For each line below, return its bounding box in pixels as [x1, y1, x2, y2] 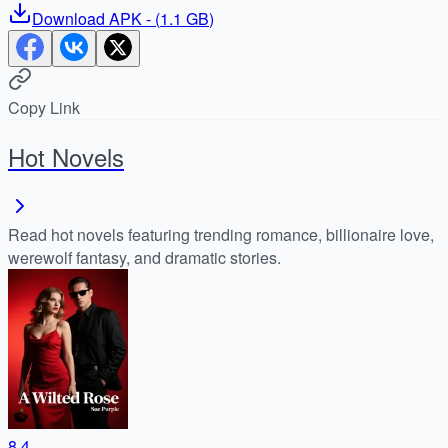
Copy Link [8, 95, 80, 119]
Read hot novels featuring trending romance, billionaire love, [8, 222, 434, 246]
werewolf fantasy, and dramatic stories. [8, 245, 281, 269]
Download [32, 6, 105, 30]
